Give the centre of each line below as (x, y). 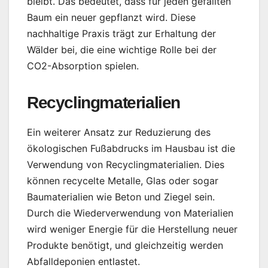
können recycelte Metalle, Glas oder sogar (123, 180)
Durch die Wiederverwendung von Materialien (130, 213)
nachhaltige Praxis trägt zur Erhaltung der (121, 33)
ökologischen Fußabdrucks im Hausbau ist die (131, 148)
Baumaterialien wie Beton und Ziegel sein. (121, 197)
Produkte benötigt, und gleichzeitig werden (125, 245)
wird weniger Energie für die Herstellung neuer (132, 229)
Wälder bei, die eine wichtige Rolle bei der (122, 49)
